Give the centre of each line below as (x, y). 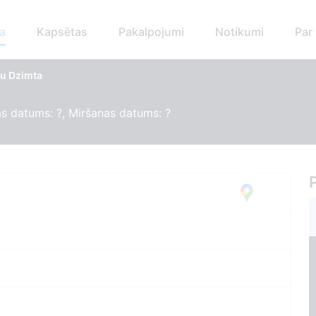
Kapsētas (62, 32)
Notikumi (239, 32)
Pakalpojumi (151, 32)
